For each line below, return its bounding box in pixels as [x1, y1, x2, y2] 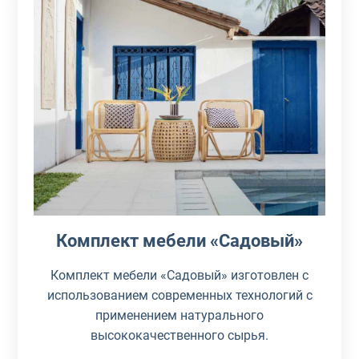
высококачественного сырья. [91, 328, 268, 344]
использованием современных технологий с [46, 288, 313, 304]
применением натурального [95, 308, 264, 324]
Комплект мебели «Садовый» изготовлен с [50, 268, 309, 284]
